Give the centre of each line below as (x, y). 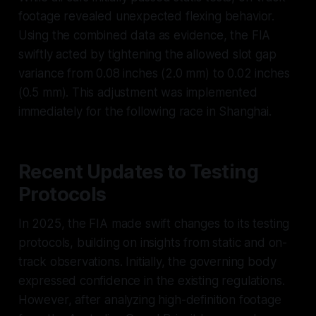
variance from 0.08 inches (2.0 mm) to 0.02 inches (154, 73)
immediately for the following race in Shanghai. (145, 111)
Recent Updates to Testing (138, 171)
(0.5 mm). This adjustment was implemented (138, 92)
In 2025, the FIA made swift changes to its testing (154, 223)
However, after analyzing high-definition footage (150, 299)
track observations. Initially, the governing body (147, 261)
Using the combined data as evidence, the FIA (144, 35)
